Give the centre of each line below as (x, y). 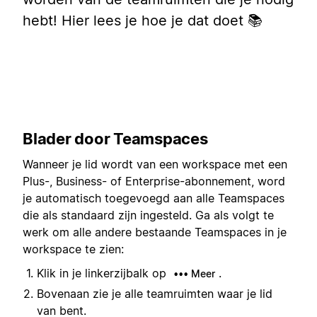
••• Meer (194, 274)
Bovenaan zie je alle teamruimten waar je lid (155, 294)
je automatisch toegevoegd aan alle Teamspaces (154, 198)
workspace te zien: (73, 249)
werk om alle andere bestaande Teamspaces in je (155, 232)
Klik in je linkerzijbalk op (103, 273)
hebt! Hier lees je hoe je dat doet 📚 (143, 21)
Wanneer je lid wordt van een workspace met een (155, 164)
